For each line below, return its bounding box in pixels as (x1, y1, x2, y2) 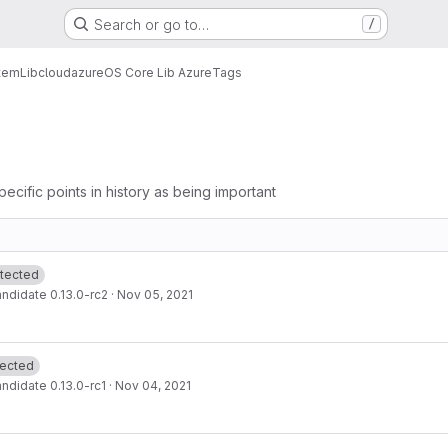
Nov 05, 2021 (117, 287, 193, 302)
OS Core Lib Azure (104, 64, 212, 80)
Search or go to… (93, 15, 209, 33)
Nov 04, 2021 (115, 378, 191, 393)
